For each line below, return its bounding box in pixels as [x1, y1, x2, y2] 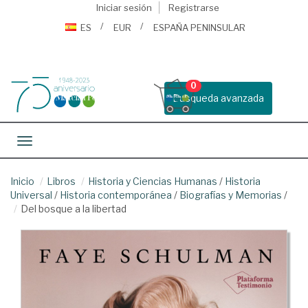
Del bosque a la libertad [21, 203, 126, 214]
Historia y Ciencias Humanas [88, 175, 217, 187]
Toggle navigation [24, 136, 107, 148]
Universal [10, 189, 52, 201]
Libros [47, 175, 76, 187]
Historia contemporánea [60, 189, 172, 201]
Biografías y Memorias [179, 189, 282, 201]
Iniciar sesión [96, 2, 152, 13]
